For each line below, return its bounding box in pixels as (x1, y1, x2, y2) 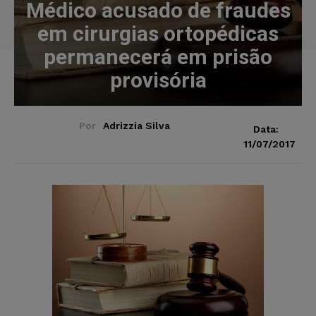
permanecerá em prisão (44, 44, 272, 69)
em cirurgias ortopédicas (37, 20, 279, 46)
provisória (109, 67, 207, 92)
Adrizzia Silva (102, 119, 170, 131)
